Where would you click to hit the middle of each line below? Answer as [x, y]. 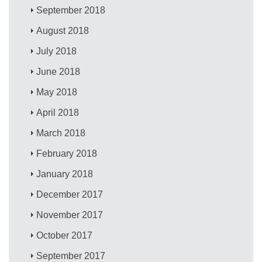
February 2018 [67, 153]
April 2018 [58, 112]
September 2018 [71, 10]
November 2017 [70, 215]
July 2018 [57, 51]
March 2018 [61, 133]
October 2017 [65, 235]
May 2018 [57, 92]
